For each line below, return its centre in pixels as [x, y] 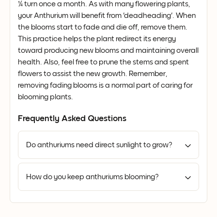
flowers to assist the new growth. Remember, [93, 73]
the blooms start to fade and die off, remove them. [103, 27]
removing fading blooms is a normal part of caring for [105, 85]
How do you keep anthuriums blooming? [92, 177]
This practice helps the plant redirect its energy [97, 39]
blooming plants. [46, 97]
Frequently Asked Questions [72, 118]
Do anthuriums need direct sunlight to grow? [99, 145]
